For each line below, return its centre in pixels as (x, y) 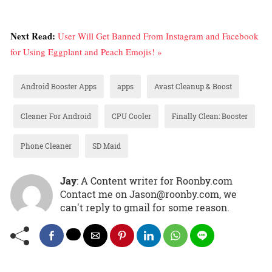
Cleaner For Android (56, 116)
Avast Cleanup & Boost (193, 86)
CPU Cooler (131, 116)
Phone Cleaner (46, 145)
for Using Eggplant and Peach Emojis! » (86, 51)
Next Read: (34, 36)
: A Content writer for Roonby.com (155, 180)
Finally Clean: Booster (210, 116)
